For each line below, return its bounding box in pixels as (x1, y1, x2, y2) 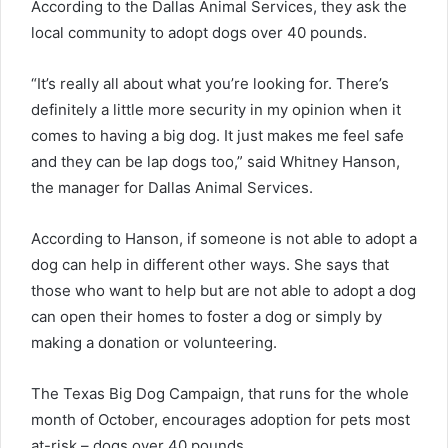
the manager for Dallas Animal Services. (31, 177, 313, 197)
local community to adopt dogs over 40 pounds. (31, 22, 367, 42)
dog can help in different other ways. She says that (31, 254, 389, 274)
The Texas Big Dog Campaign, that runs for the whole (31, 383, 409, 403)
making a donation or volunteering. (31, 332, 277, 352)
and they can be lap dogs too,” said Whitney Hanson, (31, 151, 400, 171)
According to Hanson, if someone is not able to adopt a (31, 228, 417, 248)
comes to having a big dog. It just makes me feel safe (31, 125, 404, 145)
